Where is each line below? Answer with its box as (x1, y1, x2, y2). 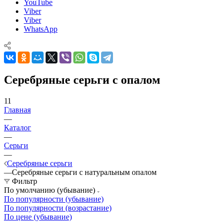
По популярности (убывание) (4, 194, 104, 203)
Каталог (4, 123, 31, 132)
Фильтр (12, 176, 37, 185)
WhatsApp (24, 24, 57, 33)
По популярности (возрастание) (4, 203, 111, 212)
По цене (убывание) (4, 212, 72, 221)
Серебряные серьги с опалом (4, 73, 160, 86)
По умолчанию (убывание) (4, 185, 97, 194)
